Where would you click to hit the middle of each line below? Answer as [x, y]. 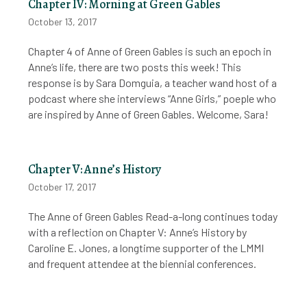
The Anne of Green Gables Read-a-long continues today [153, 217]
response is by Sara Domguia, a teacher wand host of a [153, 83]
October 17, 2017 [62, 187]
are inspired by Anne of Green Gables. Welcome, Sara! [149, 114]
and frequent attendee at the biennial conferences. [143, 264]
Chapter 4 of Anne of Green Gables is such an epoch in [150, 51]
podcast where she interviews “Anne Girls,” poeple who [152, 99]
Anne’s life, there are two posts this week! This [135, 67]
